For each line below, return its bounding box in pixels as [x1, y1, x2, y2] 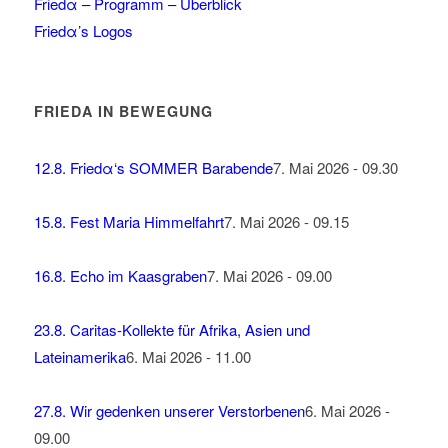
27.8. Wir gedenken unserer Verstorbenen [33, 400, 305, 422]
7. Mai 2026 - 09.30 [272, 157, 398, 179]
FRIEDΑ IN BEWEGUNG [33, 101, 213, 122]
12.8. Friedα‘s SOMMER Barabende [33, 157, 273, 179]
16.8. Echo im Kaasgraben [33, 265, 207, 287]
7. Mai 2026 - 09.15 [223, 211, 349, 233]
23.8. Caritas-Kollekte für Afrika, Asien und [33, 319, 310, 341]
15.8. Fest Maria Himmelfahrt [33, 211, 224, 233]
